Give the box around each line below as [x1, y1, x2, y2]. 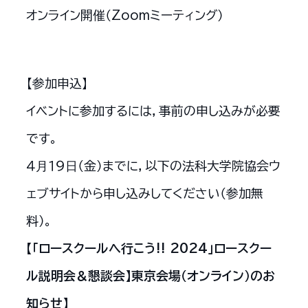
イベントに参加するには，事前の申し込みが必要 [25, 104, 280, 118]
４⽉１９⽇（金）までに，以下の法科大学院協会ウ [25, 159, 280, 173]
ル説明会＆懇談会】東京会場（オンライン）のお [25, 269, 275, 283]
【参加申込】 [25, 77, 88, 90]
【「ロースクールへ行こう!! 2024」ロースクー [25, 242, 272, 255]
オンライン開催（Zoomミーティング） [25, 8, 223, 21]
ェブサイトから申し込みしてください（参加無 [25, 187, 263, 200]
